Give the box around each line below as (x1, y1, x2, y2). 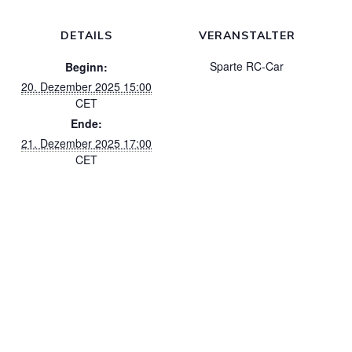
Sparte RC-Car (210, 58, 284, 75)
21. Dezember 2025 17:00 (21, 135, 152, 152)
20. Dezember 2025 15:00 (21, 79, 152, 95)
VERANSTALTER (198, 28, 295, 43)
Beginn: (65, 59, 108, 75)
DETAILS (60, 28, 112, 43)
